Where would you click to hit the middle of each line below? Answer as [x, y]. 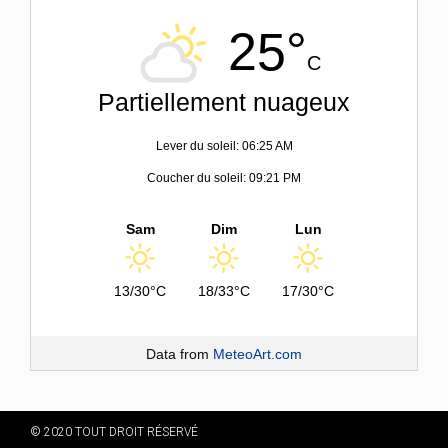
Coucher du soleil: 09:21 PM [224, 177]
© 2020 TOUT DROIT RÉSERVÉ [114, 431]
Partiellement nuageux [224, 101]
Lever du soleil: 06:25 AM [224, 145]
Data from [179, 353]
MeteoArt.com [257, 353]
